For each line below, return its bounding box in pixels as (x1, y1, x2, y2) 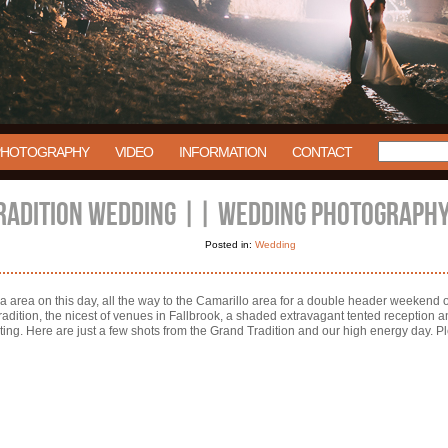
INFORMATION (178, 144, 266, 160)
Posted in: (204, 239, 255, 250)
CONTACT (291, 144, 352, 160)
